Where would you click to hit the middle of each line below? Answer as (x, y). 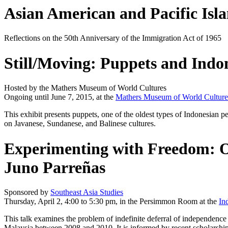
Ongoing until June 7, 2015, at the (60, 97)
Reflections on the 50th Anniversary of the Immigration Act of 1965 (113, 38)
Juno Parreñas (55, 167)
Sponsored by (27, 192)
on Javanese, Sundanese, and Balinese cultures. (80, 124)
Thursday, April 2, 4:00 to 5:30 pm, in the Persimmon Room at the (111, 202)
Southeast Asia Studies (87, 192)
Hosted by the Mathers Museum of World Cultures (85, 88)
